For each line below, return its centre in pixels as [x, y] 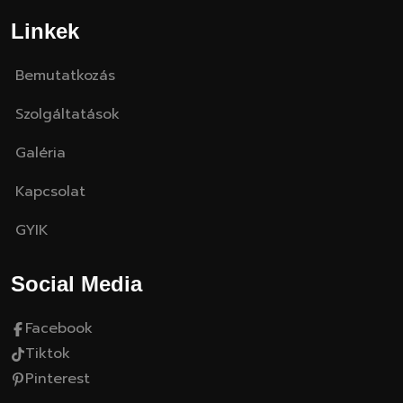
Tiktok [48, 354]
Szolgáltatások [67, 114]
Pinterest [58, 379]
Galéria [40, 153]
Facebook [59, 328]
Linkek [45, 31]
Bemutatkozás [65, 76]
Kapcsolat [50, 192]
